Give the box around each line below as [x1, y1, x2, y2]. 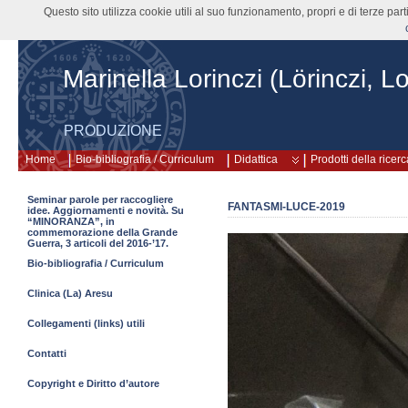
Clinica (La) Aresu [27, 288, 113, 299]
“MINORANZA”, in [27, 216, 115, 227]
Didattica [234, 153, 278, 166]
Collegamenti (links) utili [27, 318, 145, 329]
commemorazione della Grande [27, 227, 178, 238]
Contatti [27, 348, 66, 359]
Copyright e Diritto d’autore [27, 378, 159, 389]
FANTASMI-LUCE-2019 [228, 200, 345, 213]
